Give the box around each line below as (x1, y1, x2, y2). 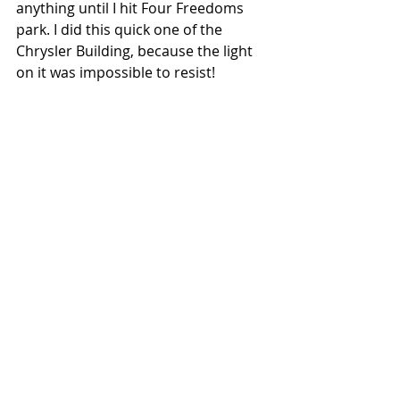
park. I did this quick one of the (16, 20, 226, 40)
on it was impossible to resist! (16, 62, 215, 83)
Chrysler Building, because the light (16, 41, 256, 62)
